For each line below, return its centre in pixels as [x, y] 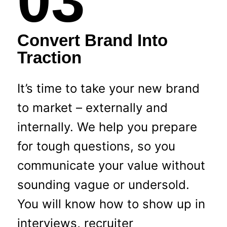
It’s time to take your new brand [108, 88]
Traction [49, 58]
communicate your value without [111, 165]
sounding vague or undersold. [103, 184]
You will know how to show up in [111, 204]
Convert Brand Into [92, 41]
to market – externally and [92, 107]
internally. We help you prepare [107, 127]
